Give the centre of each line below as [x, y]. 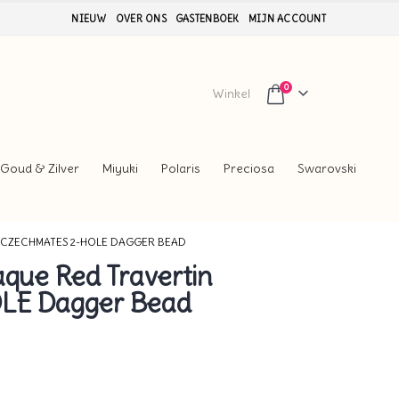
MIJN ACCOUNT [287, 19]
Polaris [181, 169]
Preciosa [249, 169]
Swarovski [327, 169]
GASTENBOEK [207, 19]
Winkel [232, 93]
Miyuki [120, 169]
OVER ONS [141, 19]
